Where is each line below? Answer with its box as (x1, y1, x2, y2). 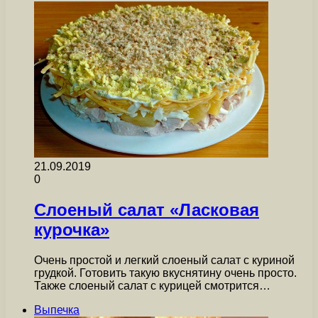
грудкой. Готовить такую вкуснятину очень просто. (34, 266, 297, 279)
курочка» (34, 219, 109, 239)
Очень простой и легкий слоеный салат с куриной (34, 253, 295, 266)
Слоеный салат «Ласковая (34, 199, 259, 219)
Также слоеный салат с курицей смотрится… (34, 279, 270, 292)
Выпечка (34, 303, 79, 316)
